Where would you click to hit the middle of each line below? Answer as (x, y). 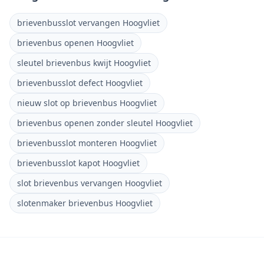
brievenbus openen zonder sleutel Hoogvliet (105, 123)
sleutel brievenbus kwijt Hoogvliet (84, 63)
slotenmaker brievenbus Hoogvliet (85, 203)
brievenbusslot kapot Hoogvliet (78, 163)
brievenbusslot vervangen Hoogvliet (88, 23)
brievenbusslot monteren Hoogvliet (87, 143)
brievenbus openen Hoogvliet (75, 43)
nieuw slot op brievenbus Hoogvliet (87, 103)
